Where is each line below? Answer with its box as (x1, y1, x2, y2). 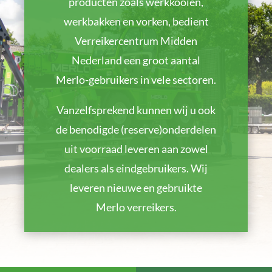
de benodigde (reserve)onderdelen (56, 122, 216, 136)
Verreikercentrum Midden (75, 33, 197, 47)
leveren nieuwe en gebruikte (70, 180, 202, 194)
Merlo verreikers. (95, 200, 177, 214)
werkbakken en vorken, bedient (63, 14, 209, 28)
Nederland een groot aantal (72, 53, 200, 67)
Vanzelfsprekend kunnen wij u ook (56, 103, 216, 117)
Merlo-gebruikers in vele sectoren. (56, 72, 216, 86)
